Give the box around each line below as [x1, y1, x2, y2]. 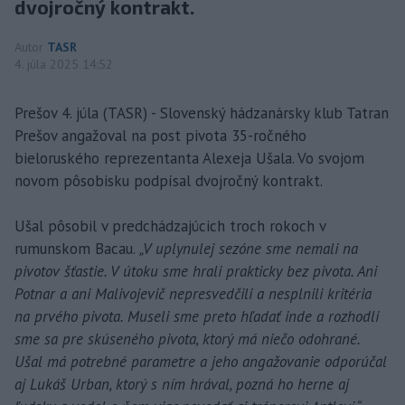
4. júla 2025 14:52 [14, 55, 113, 72]
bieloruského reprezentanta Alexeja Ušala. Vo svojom [14, 147, 364, 168]
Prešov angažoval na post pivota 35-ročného [14, 125, 306, 146]
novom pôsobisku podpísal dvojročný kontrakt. [14, 170, 323, 191]
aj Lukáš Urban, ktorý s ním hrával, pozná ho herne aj [14, 373, 349, 394]
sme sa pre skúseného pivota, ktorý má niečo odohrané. [14, 328, 360, 349]
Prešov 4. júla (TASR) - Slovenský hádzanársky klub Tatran [14, 102, 389, 123]
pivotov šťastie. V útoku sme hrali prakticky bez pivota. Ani [14, 260, 377, 281]
